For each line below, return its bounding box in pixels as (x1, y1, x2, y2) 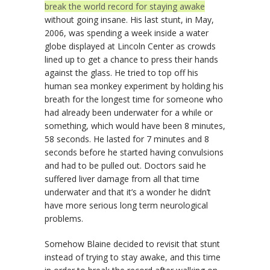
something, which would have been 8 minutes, (45, 120, 225, 131)
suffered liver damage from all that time (45, 173, 199, 184)
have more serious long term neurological (45, 199, 208, 211)
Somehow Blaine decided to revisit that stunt (45, 238, 220, 250)
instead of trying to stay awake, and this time (45, 251, 221, 263)
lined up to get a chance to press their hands (45, 54, 218, 65)
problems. (45, 213, 83, 224)
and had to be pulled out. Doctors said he (45, 160, 206, 171)
